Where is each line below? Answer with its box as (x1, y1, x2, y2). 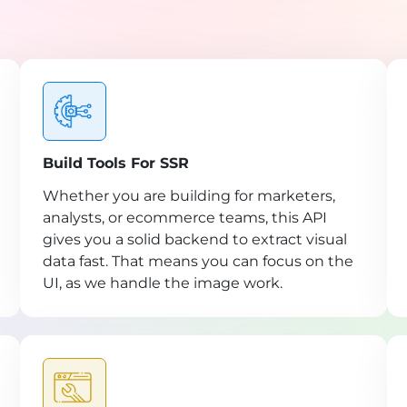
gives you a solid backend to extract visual (43, 231, 348, 249)
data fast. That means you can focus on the (43, 253, 354, 271)
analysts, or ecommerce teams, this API (43, 209, 328, 227)
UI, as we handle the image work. (43, 274, 283, 293)
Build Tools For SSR (43, 154, 190, 173)
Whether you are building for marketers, (43, 187, 336, 205)
